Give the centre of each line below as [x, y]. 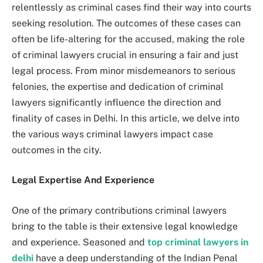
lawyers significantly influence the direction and [117, 102]
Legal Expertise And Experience [83, 180]
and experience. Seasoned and [80, 242]
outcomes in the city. [57, 150]
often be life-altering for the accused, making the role [128, 39]
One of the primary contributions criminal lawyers [119, 210]
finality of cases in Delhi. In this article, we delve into [126, 118]
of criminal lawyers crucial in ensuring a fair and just [125, 55]
